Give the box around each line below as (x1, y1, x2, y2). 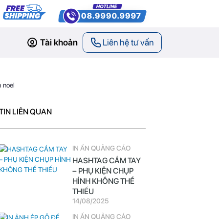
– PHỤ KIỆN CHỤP (72, 166, 133, 175)
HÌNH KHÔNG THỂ (72, 176, 134, 186)
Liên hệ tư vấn (103, 37, 153, 47)
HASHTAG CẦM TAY (72, 156, 141, 165)
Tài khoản (40, 37, 78, 47)
